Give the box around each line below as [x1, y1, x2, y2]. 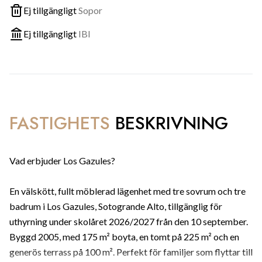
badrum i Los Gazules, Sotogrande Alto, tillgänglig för [9, 201, 222, 212]
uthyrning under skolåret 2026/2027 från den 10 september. [9, 216, 248, 227]
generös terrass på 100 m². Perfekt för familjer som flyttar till [9, 246, 253, 257]
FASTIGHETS [9, 111, 110, 136]
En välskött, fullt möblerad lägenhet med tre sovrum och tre [9, 185, 246, 196]
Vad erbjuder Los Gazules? [9, 155, 115, 166]
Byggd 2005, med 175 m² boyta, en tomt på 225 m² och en [9, 231, 239, 242]
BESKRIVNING [115, 111, 228, 136]
